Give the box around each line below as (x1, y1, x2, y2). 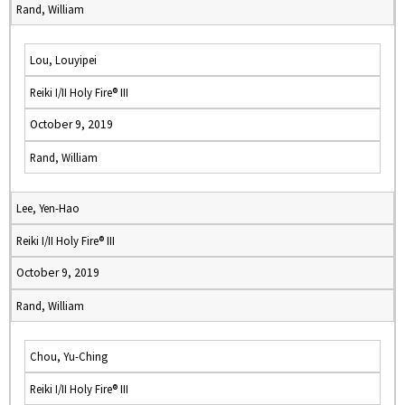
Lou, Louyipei (30, 52, 97, 67)
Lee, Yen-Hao (16, 201, 80, 215)
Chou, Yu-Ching (30, 349, 108, 363)
